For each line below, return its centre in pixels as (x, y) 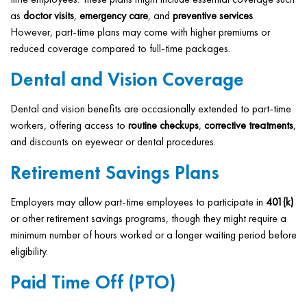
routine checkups (163, 125)
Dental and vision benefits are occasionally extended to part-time (151, 109)
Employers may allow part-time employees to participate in (138, 202)
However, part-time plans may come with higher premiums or (140, 32)
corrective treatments (249, 125)
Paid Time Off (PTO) (93, 282)
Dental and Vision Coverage (127, 79)
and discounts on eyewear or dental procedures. (113, 142)
